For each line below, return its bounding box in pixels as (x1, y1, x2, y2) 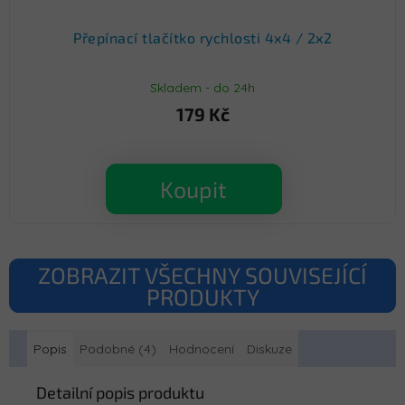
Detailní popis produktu (36, 382, 204, 403)
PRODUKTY (146, 283, 259, 311)
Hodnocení (169, 341, 234, 358)
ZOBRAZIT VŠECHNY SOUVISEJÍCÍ (38, 261, 367, 289)
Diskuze (247, 341, 292, 358)
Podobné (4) (80, 341, 156, 358)
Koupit (160, 175, 227, 203)
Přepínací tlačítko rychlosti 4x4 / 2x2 (73, 29, 332, 47)
